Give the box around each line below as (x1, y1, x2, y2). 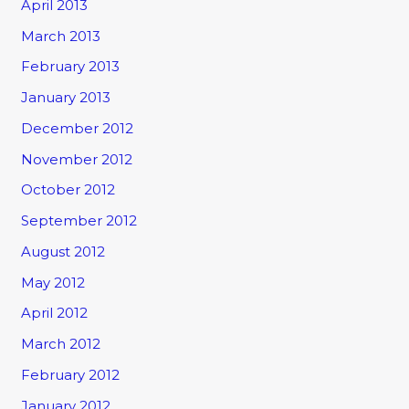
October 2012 (21, 181, 116, 199)
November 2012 (21, 150, 133, 168)
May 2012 (21, 273, 86, 291)
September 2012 (21, 212, 138, 230)
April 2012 (21, 304, 89, 322)
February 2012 (21, 365, 121, 383)
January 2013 (21, 89, 111, 107)
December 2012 (21, 119, 134, 137)
